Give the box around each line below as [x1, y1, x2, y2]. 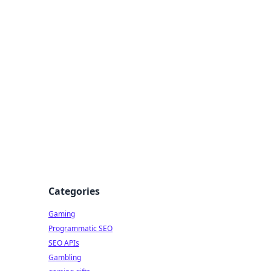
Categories [48, 184, 100, 198]
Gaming [48, 209, 75, 219]
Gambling [48, 252, 81, 263]
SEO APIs [48, 238, 79, 248]
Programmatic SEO [48, 223, 113, 233]
